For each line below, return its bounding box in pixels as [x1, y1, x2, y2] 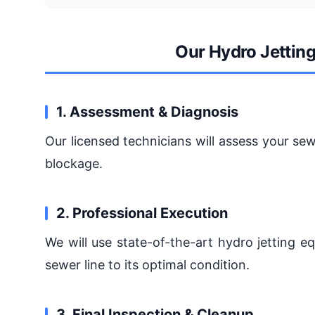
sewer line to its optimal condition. [45, 257, 250, 272]
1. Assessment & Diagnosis [56, 103, 238, 120]
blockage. [45, 156, 103, 171]
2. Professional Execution [56, 205, 228, 221]
